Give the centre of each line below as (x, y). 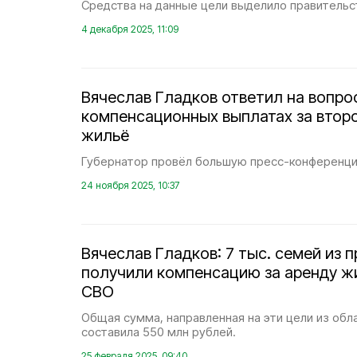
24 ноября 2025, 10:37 (130, 185)
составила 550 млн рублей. (159, 332)
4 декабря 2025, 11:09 (130, 29)
